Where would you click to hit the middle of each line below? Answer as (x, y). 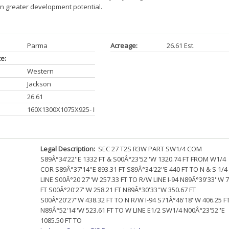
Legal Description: (69, 149)
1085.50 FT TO (61, 220)
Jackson (39, 84)
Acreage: (124, 45)
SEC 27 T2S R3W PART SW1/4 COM (150, 149)
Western (40, 71)
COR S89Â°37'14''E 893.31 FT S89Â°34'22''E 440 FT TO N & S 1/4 (134, 169)
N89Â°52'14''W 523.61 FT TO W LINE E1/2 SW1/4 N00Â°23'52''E (133, 210)
